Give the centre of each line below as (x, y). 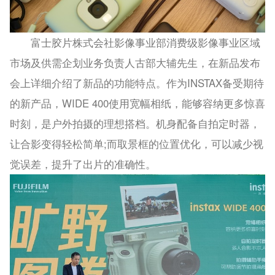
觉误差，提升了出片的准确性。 (83, 164)
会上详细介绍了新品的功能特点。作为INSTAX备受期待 (137, 83)
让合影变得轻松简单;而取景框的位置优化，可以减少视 (136, 144)
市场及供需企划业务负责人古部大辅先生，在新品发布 (135, 63)
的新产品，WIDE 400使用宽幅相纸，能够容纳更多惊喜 (137, 103)
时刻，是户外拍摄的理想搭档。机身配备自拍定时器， (135, 124)
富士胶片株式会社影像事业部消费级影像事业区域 (135, 43)
